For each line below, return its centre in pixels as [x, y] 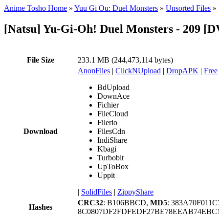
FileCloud [113, 113]
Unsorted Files [188, 8]
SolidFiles [97, 192]
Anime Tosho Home [35, 8]
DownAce [113, 96]
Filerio [107, 122]
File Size [41, 60]
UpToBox [113, 166]
